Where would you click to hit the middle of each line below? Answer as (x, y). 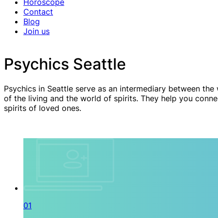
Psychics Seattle (65, 64)
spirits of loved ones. (43, 108)
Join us (36, 31)
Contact (38, 12)
